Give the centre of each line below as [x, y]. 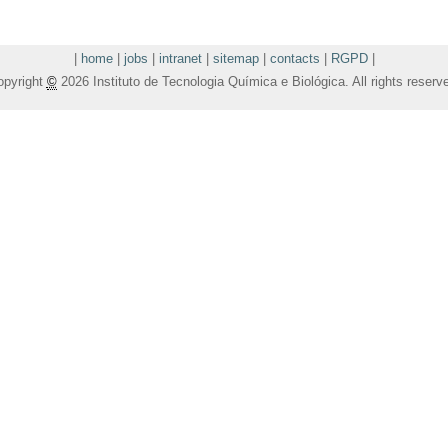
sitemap [235, 59]
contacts [294, 59]
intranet [180, 59]
